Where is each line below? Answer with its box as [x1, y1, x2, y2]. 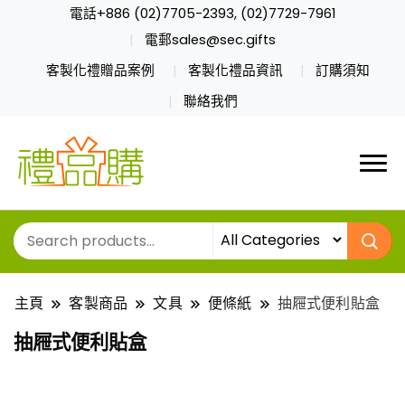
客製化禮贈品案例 [45, 61, 155, 80]
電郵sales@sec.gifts [145, 30, 276, 49]
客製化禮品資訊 [187, 61, 283, 80]
